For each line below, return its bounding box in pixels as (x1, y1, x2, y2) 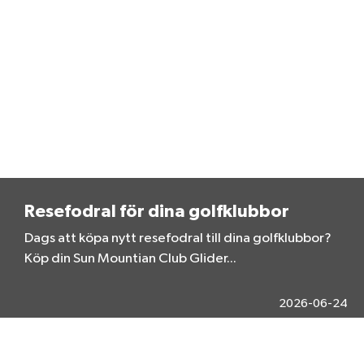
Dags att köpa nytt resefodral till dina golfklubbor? (24, 231, 331, 245)
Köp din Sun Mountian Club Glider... (24, 251, 236, 266)
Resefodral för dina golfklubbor (24, 201, 289, 220)
